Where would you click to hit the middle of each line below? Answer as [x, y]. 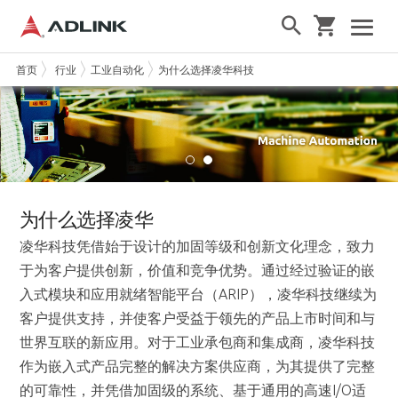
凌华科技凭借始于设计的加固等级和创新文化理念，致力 [198, 246]
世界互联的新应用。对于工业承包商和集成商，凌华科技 [198, 342]
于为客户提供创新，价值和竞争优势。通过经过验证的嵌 [198, 270]
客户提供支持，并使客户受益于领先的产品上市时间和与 [198, 318]
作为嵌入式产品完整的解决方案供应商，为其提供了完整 [198, 366]
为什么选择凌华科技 [206, 69]
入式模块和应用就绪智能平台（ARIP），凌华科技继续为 [199, 294]
